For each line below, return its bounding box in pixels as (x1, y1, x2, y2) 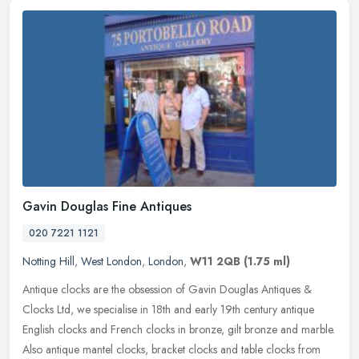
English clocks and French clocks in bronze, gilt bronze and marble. (22, 321, 335, 337)
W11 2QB (190, 252, 240, 269)
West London (81, 252, 142, 269)
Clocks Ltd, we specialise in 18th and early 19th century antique (22, 301, 314, 317)
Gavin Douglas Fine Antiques (22, 196, 192, 216)
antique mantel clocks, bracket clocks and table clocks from (46, 341, 321, 357)
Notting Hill (22, 252, 75, 269)
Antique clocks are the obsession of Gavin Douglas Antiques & (22, 280, 312, 297)
